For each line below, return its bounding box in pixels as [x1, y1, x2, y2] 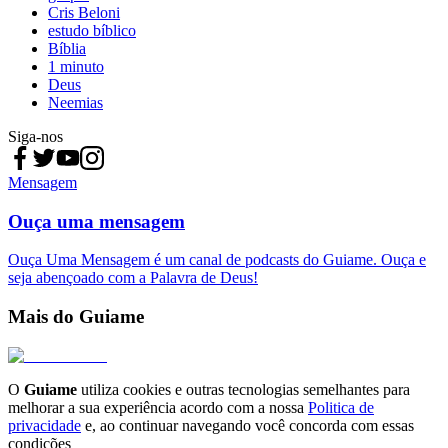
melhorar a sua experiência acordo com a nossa [8, 398, 304, 416]
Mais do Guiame [8, 306, 144, 328]
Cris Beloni [48, 3, 120, 21]
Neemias [48, 93, 103, 111]
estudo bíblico [48, 21, 136, 39]
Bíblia [48, 39, 86, 57]
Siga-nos [8, 127, 63, 145]
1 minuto [48, 57, 104, 75]
